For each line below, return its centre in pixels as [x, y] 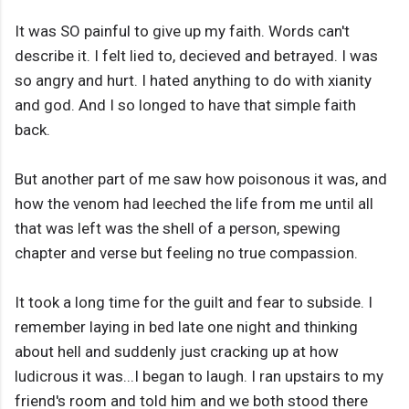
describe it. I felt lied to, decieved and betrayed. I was [196, 56]
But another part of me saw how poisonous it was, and [201, 179]
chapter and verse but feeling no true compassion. [186, 253]
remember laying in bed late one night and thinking [186, 327]
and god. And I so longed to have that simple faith [185, 105]
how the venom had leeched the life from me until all [194, 204]
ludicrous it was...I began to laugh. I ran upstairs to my [199, 377]
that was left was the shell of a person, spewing [178, 229]
